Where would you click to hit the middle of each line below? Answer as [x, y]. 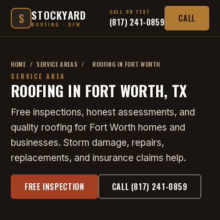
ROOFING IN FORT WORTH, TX [99, 91]
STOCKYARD [59, 15]
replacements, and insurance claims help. [98, 158]
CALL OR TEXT [130, 12]
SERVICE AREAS [57, 64]
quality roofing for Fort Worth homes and [98, 127]
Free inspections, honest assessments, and [103, 112]
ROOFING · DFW [56, 24]
